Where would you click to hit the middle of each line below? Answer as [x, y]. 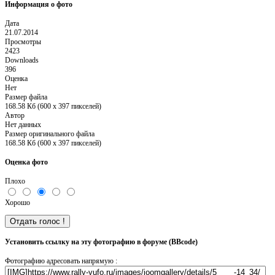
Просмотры [23, 41]
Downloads [22, 60]
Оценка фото [26, 162]
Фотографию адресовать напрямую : [61, 261]
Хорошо [17, 202]
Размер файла [26, 97]
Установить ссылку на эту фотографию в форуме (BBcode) [101, 242]
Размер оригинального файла [50, 134]
